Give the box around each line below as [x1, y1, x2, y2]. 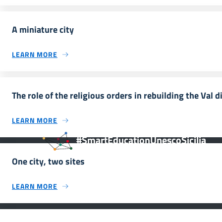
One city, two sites [12, 155, 85, 168]
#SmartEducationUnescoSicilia [76, 133, 206, 148]
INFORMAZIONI [43, 192, 102, 205]
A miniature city [12, 23, 74, 36]
